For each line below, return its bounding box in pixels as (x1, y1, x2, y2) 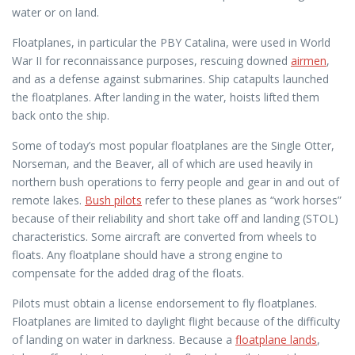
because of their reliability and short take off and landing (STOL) (12, 211, 338, 226)
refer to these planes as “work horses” (142, 193, 342, 208)
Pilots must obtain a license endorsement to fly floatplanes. (12, 296, 317, 311)
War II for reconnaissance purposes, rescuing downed (12, 53, 291, 68)
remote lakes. (12, 193, 85, 208)
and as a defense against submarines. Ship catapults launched (12, 71, 329, 86)
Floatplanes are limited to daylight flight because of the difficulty (12, 314, 340, 329)
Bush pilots (85, 193, 142, 208)
